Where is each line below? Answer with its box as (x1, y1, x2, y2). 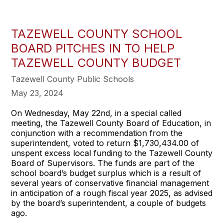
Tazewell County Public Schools (11, 74, 134, 84)
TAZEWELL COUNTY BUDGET (11, 55, 181, 70)
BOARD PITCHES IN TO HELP (11, 41, 175, 55)
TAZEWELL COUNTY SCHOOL (11, 26, 183, 41)
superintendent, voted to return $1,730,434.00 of (11, 138, 199, 148)
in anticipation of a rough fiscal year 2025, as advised (11, 188, 213, 198)
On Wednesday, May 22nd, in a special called (11, 108, 182, 118)
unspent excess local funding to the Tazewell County (11, 148, 213, 158)
